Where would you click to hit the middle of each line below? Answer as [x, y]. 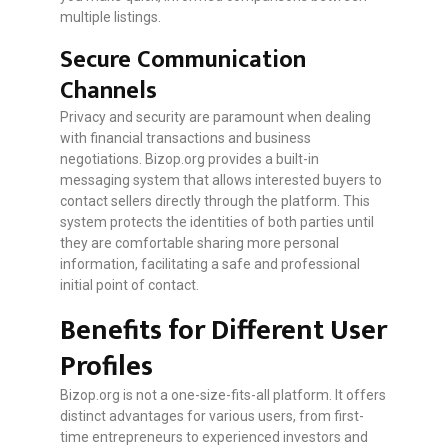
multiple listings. [110, 17]
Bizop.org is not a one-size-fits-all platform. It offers [223, 395]
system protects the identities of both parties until [217, 222]
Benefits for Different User [223, 331]
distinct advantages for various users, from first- [212, 416]
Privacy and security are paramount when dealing [215, 117]
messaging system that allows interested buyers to [221, 180]
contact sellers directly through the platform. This [215, 201]
